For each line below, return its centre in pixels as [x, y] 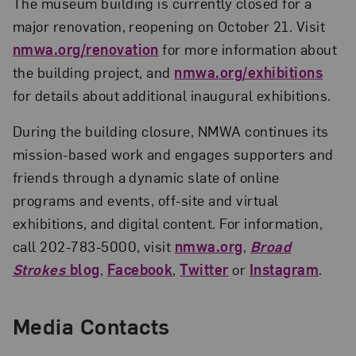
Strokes [39, 269]
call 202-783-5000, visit [93, 246]
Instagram [284, 269]
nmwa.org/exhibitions [249, 72]
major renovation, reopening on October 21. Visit [169, 25]
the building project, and [93, 72]
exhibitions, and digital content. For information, [168, 222]
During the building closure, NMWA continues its [170, 130]
